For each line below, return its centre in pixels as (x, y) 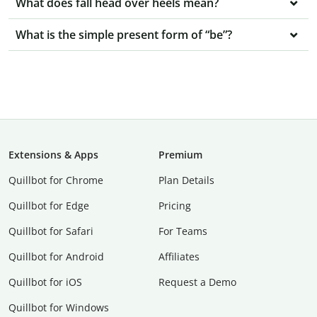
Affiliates (179, 257)
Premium (180, 155)
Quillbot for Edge (49, 206)
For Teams (183, 231)
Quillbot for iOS (45, 282)
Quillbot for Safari (51, 231)
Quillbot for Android (56, 257)
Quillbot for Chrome (56, 180)
